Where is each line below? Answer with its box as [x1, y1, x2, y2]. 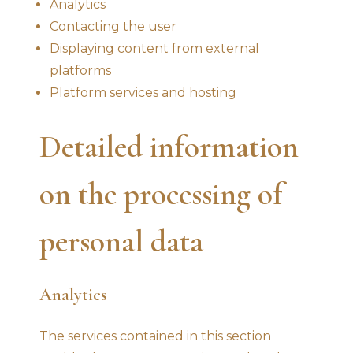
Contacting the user [50, 18, 176, 34]
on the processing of [39, 174, 283, 213]
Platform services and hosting [50, 84, 236, 100]
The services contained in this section [39, 328, 271, 344]
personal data [39, 221, 203, 260]
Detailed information [39, 127, 299, 165]
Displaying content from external [50, 40, 259, 56]
